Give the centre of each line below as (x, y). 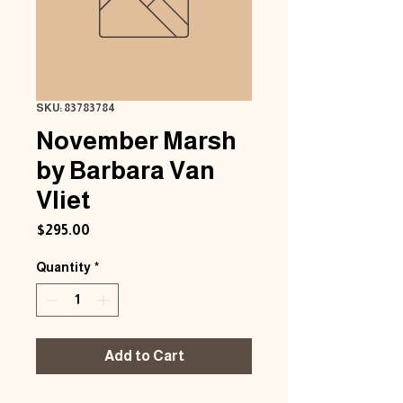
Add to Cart (144, 356)
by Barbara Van (125, 170)
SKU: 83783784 (76, 108)
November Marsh (136, 141)
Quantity (63, 267)
